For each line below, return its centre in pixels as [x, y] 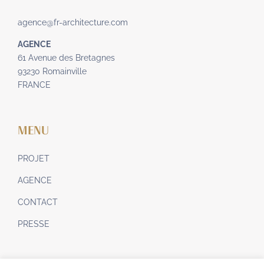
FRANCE [34, 85]
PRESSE [34, 224]
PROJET [34, 159]
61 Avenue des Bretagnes [66, 58]
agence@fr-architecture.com [73, 23]
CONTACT [38, 202]
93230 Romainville [52, 72]
